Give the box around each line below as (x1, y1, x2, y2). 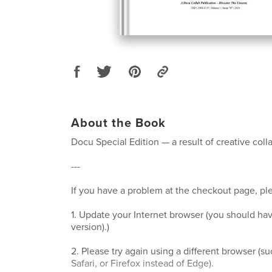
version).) (71, 220, 109, 233)
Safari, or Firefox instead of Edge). (71, 257, 214, 270)
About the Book (71, 115, 166, 131)
